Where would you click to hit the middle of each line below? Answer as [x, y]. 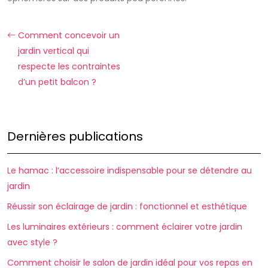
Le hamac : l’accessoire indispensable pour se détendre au [130, 170]
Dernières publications [75, 136]
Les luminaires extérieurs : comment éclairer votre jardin [125, 227]
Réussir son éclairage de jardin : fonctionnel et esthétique [127, 206]
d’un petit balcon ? [57, 82]
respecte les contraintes [69, 66]
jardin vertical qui [54, 51]
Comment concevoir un [69, 35]
